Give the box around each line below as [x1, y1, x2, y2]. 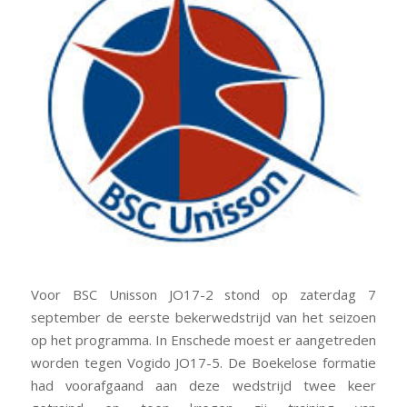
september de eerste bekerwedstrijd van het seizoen [30, 307, 377, 326]
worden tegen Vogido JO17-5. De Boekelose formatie [30, 352, 377, 372]
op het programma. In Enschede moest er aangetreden [30, 330, 377, 349]
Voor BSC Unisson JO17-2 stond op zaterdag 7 [30, 284, 377, 303]
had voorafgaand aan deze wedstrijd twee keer [30, 375, 377, 394]
